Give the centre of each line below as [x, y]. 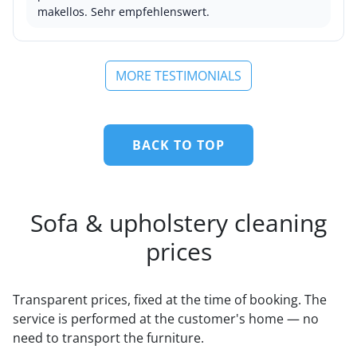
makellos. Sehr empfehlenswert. [124, 12]
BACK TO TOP [178, 145]
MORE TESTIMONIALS [178, 76]
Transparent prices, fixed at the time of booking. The [170, 300]
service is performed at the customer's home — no [166, 319]
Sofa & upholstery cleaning [178, 223]
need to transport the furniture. [108, 338]
